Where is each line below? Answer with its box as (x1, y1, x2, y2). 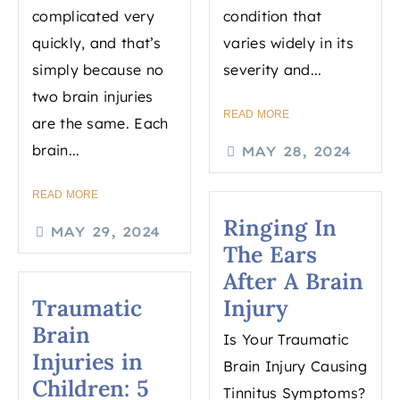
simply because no (32, 61, 164, 79)
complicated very (32, 7, 154, 26)
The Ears (223, 240, 317, 270)
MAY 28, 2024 (240, 143, 352, 161)
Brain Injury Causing (223, 357, 368, 376)
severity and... (223, 61, 322, 79)
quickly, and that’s (32, 34, 162, 53)
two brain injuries (32, 87, 154, 106)
